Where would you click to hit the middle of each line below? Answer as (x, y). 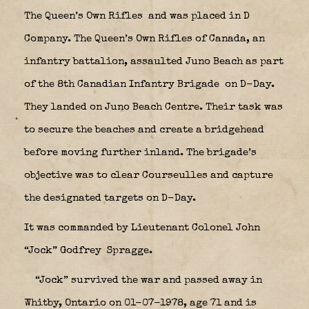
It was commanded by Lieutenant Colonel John (142, 228)
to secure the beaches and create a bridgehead (144, 130)
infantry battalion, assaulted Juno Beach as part (154, 61)
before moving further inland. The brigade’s (140, 152)
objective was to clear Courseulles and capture (149, 175)
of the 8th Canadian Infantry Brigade (123, 84)
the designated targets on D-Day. (110, 198)
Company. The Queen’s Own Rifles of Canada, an (144, 39)
